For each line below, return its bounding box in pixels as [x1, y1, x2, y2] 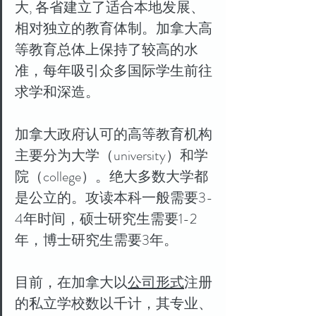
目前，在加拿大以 [15, 272, 128, 293]
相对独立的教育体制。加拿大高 [15, 18, 212, 39]
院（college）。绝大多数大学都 [15, 166, 208, 187]
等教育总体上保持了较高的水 [15, 39, 198, 60]
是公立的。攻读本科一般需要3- [15, 188, 213, 208]
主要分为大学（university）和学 [15, 145, 208, 166]
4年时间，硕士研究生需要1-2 [15, 209, 197, 229]
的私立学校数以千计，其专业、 [15, 293, 212, 314]
